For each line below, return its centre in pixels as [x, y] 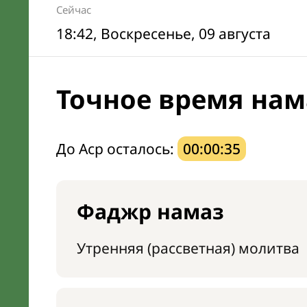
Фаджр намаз [150, 211]
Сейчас [74, 10]
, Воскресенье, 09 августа [182, 34]
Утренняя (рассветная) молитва [188, 248]
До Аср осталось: [117, 149]
